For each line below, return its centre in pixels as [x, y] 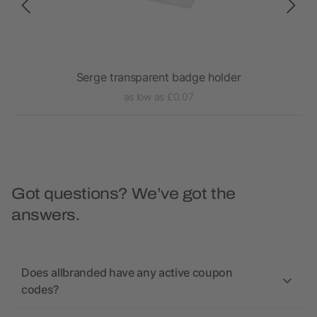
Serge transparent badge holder [158, 77]
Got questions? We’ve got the [123, 194]
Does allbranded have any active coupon [127, 273]
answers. [46, 215]
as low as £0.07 [158, 97]
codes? [40, 290]
